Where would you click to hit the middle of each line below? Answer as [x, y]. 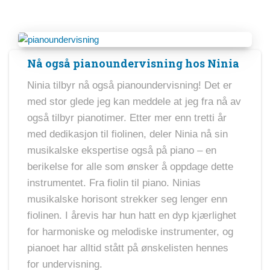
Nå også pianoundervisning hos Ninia [133, 63]
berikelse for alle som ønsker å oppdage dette [130, 166]
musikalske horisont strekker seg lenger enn [127, 199]
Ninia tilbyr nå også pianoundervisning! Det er [130, 85]
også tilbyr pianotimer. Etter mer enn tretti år [127, 118]
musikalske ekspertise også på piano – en [122, 150]
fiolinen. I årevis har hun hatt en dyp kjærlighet [132, 215]
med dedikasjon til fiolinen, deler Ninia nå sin [127, 134]
